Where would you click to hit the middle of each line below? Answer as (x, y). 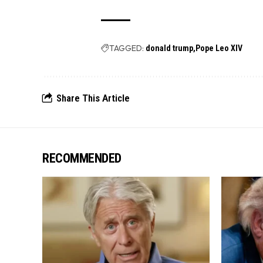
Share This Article (93, 98)
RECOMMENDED (82, 159)
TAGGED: (127, 48)
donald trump (170, 48)
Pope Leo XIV (219, 48)
